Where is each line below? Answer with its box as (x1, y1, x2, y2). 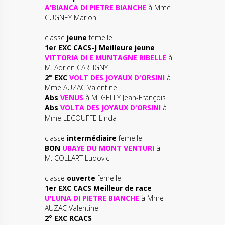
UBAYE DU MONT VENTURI (62, 143, 154, 153)
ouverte (67, 173, 95, 183)
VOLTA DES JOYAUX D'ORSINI (60, 103, 161, 113)
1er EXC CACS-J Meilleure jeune (45, 43, 155, 52)
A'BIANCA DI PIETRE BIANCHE (45, 3, 146, 12)
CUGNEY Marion (45, 13, 96, 22)
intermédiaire (65, 133, 117, 143)
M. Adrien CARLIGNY (45, 63, 108, 72)
